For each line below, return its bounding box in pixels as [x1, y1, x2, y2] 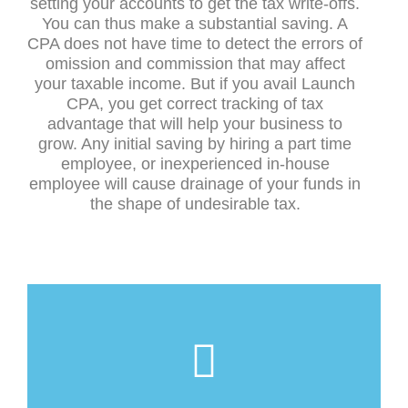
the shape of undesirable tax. [89, 195, 301, 214]
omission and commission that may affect [45, 55, 345, 74]
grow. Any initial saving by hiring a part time [38, 135, 352, 154]
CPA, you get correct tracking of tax [66, 95, 323, 114]
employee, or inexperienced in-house [60, 155, 330, 174]
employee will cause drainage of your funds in [29, 175, 361, 194]
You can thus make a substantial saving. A [42, 15, 348, 34]
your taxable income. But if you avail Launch [35, 75, 355, 94]
